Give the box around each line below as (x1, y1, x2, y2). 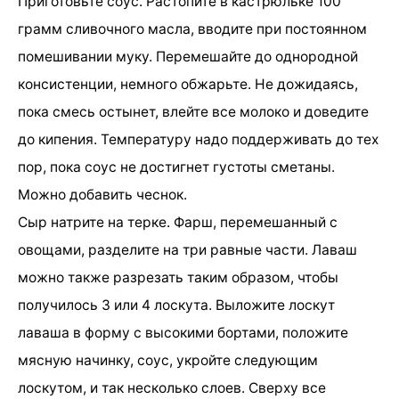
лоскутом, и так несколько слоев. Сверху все (18, 379, 326, 396)
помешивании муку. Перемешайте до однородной (18, 47, 358, 65)
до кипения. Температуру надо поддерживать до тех (18, 130, 379, 148)
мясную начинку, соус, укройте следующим (18, 351, 318, 369)
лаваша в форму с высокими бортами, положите (18, 323, 348, 341)
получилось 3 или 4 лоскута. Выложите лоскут (18, 296, 335, 313)
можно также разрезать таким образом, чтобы (18, 268, 338, 286)
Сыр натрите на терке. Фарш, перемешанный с (18, 213, 338, 231)
